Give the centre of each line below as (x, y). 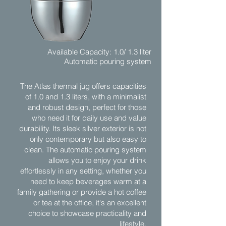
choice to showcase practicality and (87, 213)
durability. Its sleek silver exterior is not (83, 128)
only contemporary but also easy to (88, 139)
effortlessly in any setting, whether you (83, 171)
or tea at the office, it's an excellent (90, 203)
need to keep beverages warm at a (88, 181)
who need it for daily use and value (89, 118)
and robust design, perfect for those (87, 107)
